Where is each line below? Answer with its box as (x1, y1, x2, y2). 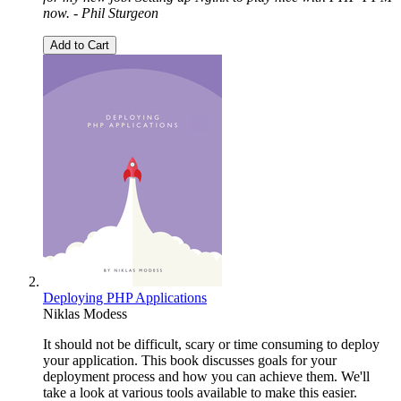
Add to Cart (50, 38, 109, 52)
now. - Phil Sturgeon (43, 4, 158, 21)
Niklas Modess (43, 305, 127, 321)
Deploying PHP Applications (43, 289, 207, 305)
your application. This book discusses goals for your (43, 352, 337, 368)
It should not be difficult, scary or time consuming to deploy (43, 336, 380, 352)
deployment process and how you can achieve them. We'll (43, 368, 370, 384)
